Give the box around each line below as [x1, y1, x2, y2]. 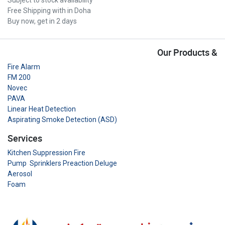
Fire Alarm [8, 63, 40, 71]
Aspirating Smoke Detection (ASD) [8, 116, 117, 124]
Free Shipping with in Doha [8, 6, 91, 15]
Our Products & [157, 47, 217, 59]
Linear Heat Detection [8, 105, 76, 114]
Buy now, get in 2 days [8, 17, 77, 25]
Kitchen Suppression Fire [8, 149, 85, 157]
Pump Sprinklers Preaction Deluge [8, 159, 117, 168]
